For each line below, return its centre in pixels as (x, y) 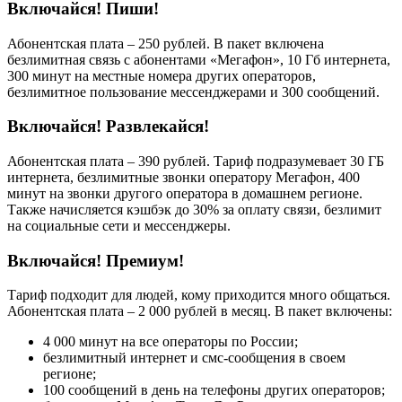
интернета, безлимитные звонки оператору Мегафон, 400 (184, 177)
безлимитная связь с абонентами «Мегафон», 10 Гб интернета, (199, 59)
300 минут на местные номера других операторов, (162, 75)
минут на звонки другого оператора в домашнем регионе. (185, 193)
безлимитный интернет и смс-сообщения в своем (194, 358)
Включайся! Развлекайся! (108, 127)
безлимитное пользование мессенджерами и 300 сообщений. (193, 92)
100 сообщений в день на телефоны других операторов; (214, 390)
